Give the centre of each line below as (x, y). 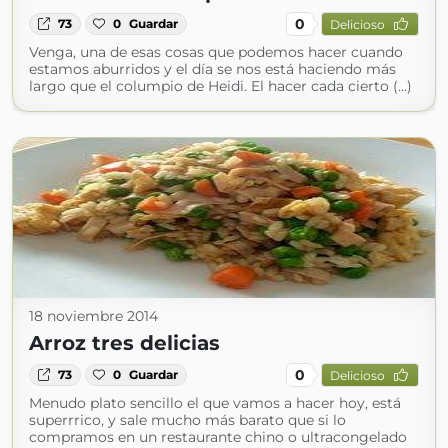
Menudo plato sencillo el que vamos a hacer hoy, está (215, 403)
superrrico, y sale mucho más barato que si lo (187, 420)
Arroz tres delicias (124, 343)
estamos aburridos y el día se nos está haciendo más (212, 69)
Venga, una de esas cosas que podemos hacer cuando (216, 52)
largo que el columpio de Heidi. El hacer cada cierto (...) (220, 86)
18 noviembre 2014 (93, 316)
